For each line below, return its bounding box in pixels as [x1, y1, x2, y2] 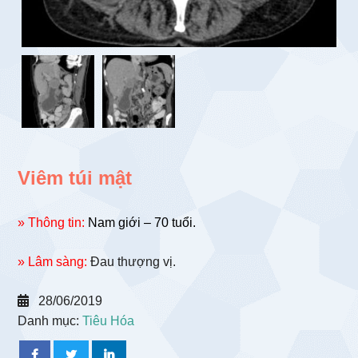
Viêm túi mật [18, 167, 133, 189]
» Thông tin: [18, 216, 86, 230]
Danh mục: [18, 314, 83, 328]
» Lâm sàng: [18, 255, 88, 269]
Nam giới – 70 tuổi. [85, 216, 197, 230]
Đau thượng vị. [87, 255, 177, 269]
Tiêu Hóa [82, 314, 135, 328]
